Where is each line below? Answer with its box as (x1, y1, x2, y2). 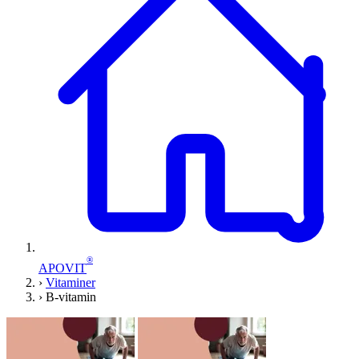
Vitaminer (46, 275, 95, 289)
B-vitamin (46, 289, 96, 304)
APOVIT (38, 260, 87, 275)
